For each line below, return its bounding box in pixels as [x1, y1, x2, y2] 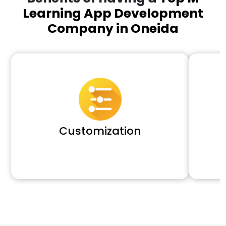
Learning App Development [23, 4, 203, 22]
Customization [59, 123, 141, 139]
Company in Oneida [47, 19, 179, 37]
